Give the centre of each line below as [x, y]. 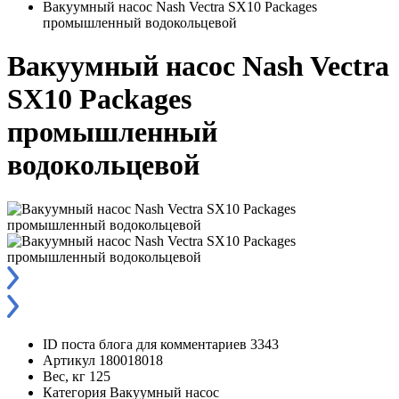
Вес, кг [64, 376]
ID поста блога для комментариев [145, 344]
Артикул [69, 360]
